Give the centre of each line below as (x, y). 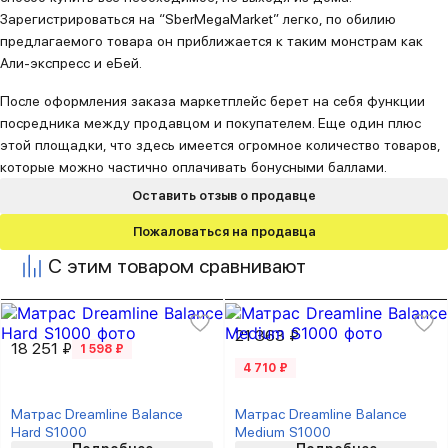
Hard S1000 (49, 432)
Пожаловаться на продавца (224, 231)
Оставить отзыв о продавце (224, 195)
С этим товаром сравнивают (177, 266)
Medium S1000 (283, 432)
